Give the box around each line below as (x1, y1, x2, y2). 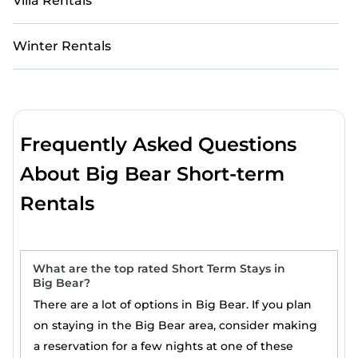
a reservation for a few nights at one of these (34, 339, 294, 353)
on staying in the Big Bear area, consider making (34, 318, 318, 332)
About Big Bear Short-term (20, 162, 285, 185)
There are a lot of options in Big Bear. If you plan (34, 297, 312, 312)
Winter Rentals (13, 38, 111, 54)
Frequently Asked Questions (20, 133, 297, 156)
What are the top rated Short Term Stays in (33, 261, 286, 276)
